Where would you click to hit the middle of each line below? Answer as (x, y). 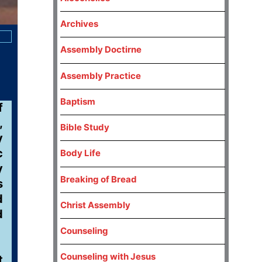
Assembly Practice (101, 75)
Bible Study (85, 127)
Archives (80, 24)
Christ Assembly (96, 205)
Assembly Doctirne (101, 50)
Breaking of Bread (99, 179)
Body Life (81, 153)
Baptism (78, 101)
